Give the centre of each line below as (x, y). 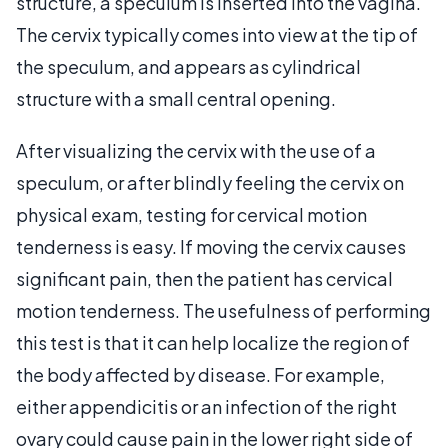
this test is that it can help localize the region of (213, 342)
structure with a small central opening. (176, 98)
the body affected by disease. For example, (200, 374)
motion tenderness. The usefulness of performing (223, 310)
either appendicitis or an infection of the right (206, 406)
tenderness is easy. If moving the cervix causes (211, 246)
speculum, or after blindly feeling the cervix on (210, 182)
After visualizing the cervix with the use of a (196, 150)
